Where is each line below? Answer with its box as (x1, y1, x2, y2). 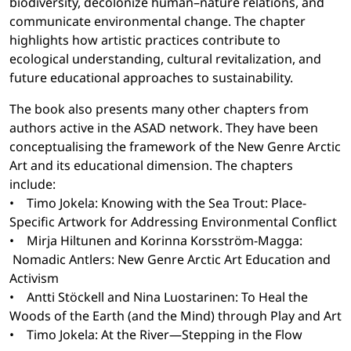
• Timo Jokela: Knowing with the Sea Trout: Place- (9, 194, 306, 212)
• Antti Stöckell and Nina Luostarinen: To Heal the (9, 288, 308, 306)
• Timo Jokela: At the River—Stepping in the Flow (9, 326, 302, 344)
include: (9, 175, 56, 194)
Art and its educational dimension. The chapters (9, 157, 293, 175)
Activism (9, 270, 59, 288)
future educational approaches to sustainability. (9, 69, 293, 87)
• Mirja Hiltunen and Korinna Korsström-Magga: (9, 232, 302, 250)
